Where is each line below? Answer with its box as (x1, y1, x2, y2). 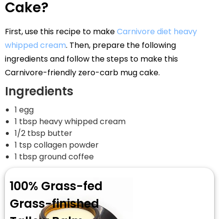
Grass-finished (10, 195, 99, 212)
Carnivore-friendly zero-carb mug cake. (5, 66, 160, 78)
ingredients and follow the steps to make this (5, 53, 178, 65)
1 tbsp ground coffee (15, 151, 94, 162)
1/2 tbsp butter (15, 127, 72, 139)
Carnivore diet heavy (117, 25, 197, 37)
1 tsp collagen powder (15, 139, 99, 151)
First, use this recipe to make (5, 25, 117, 37)
